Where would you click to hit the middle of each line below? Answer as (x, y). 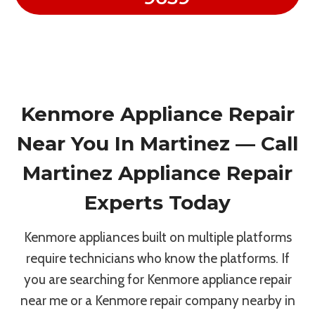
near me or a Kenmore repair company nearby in (157, 300)
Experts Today (157, 202)
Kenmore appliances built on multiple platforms (157, 237)
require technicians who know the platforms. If (157, 258)
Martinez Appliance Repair (157, 173)
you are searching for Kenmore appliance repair (157, 279)
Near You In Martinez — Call (157, 143)
